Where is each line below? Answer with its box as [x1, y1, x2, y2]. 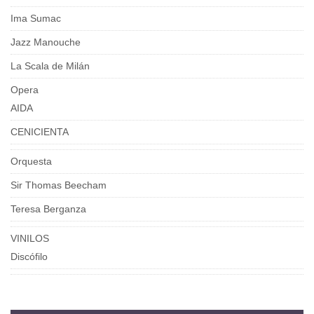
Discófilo [11, 250, 48, 262]
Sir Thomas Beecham [11, 179, 107, 191]
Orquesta [11, 155, 52, 167]
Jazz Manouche [11, 36, 81, 48]
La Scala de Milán [11, 60, 90, 71]
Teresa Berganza [11, 203, 86, 214]
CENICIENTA [11, 125, 69, 137]
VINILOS [11, 232, 49, 244]
